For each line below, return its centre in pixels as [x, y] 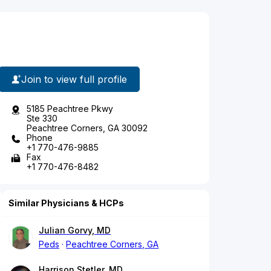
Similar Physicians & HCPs [66, 203]
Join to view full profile [74, 79]
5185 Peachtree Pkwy [70, 109]
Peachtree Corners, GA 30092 [87, 128]
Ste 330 [42, 119]
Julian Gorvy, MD [75, 230]
